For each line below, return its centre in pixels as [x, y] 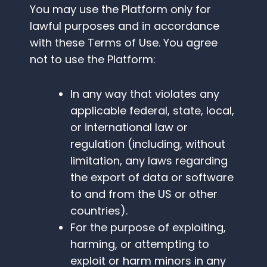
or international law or [129, 128]
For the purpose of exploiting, [148, 228]
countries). [99, 211]
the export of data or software [152, 178]
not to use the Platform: [93, 60]
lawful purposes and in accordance [125, 26]
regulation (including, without [148, 144]
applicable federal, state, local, [152, 111]
